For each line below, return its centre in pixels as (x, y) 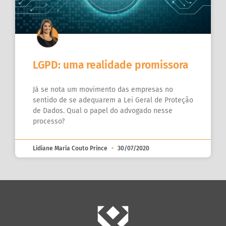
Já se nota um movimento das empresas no (103, 89)
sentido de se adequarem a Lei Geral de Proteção (113, 100)
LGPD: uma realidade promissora (110, 65)
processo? (49, 121)
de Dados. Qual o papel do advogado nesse (103, 110)
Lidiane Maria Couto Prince (71, 148)
